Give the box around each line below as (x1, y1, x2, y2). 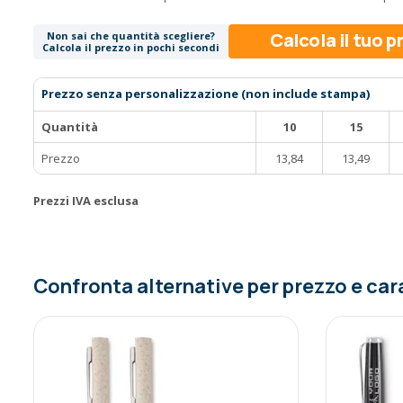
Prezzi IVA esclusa (33, 192, 139, 209)
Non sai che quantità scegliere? (47, 28, 215, 42)
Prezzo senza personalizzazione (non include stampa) (41, 85, 370, 102)
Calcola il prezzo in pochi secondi (42, 40, 219, 54)
